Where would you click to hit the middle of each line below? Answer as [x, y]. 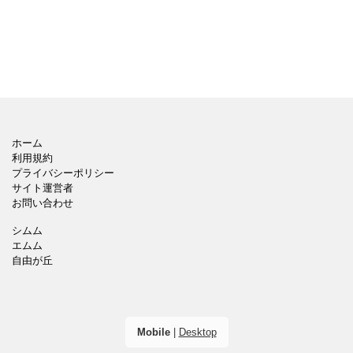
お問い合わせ [43, 203]
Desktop [197, 333]
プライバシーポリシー [63, 173]
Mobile [153, 333]
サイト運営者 [43, 188]
